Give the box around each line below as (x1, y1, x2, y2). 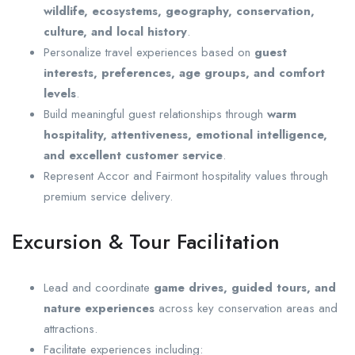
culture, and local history (44, 23, 187, 41)
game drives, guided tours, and (154, 279, 336, 297)
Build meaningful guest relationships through (44, 105, 267, 124)
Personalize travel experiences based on (44, 44, 254, 62)
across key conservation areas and (155, 300, 338, 318)
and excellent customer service (44, 147, 223, 165)
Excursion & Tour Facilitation (12, 227, 280, 258)
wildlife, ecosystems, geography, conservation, (44, 2, 315, 21)
